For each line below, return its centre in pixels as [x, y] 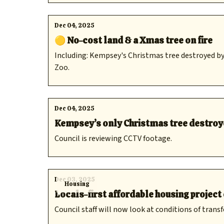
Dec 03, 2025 [75, 179]
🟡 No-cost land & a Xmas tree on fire [133, 40]
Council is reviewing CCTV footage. [113, 138]
